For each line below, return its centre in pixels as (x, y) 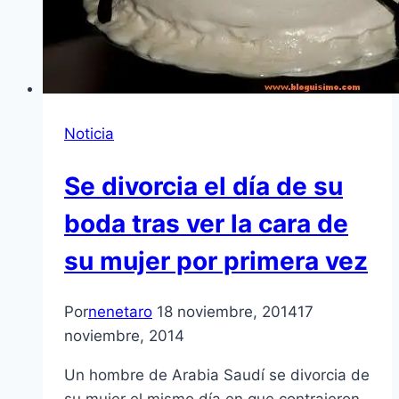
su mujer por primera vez (216, 261)
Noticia (89, 134)
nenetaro (120, 311)
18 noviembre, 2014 (227, 311)
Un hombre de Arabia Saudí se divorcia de (217, 375)
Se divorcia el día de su (204, 186)
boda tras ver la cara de (206, 223)
